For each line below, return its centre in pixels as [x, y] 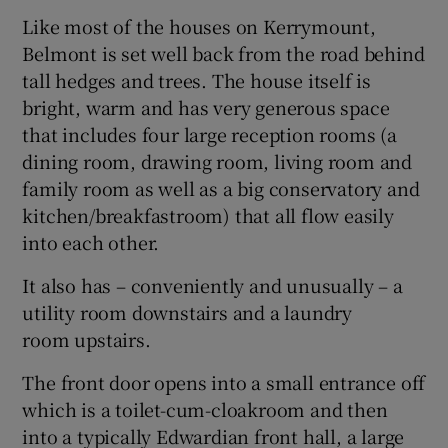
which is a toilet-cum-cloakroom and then [205, 408]
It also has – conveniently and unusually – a [212, 284]
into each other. [91, 241]
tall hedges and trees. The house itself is [197, 79]
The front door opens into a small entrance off [224, 381]
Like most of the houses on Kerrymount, [199, 25]
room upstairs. [86, 338]
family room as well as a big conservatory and [221, 187]
